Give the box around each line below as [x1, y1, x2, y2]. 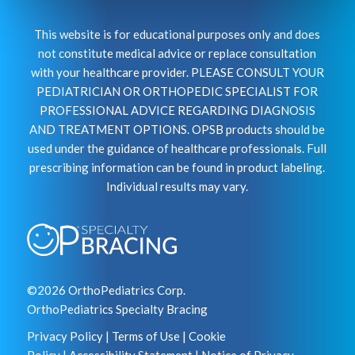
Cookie [188, 329, 226, 344]
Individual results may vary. [106, 178, 249, 193]
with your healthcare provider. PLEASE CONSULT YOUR [30, 64, 324, 79]
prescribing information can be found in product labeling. [29, 159, 326, 174]
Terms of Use [111, 329, 180, 344]
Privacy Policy [26, 329, 103, 344]
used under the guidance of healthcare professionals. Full [28, 140, 327, 155]
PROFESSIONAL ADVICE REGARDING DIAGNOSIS [39, 102, 315, 117]
